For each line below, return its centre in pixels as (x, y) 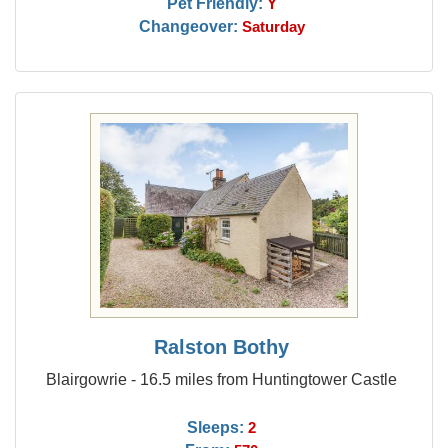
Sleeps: (216, 427)
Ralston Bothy (222, 347)
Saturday (273, 27)
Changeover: (188, 26)
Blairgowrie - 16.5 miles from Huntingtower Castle (222, 379)
